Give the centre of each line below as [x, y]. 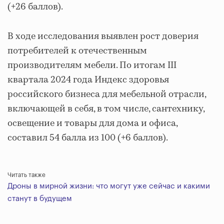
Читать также [26, 175]
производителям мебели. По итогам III [92, 65]
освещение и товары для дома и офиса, [92, 123]
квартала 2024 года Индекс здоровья [88, 80]
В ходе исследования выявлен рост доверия [103, 36]
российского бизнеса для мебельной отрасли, [107, 94]
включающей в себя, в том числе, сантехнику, [106, 109]
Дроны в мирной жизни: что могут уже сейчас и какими [109, 186]
